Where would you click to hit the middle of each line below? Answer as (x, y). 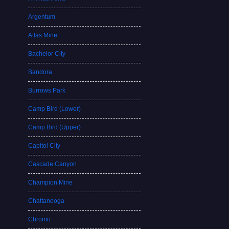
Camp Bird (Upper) (55, 127)
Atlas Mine (43, 35)
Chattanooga (47, 201)
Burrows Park (47, 90)
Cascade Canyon (53, 164)
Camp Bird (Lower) (55, 109)
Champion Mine (51, 182)
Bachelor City (47, 54)
